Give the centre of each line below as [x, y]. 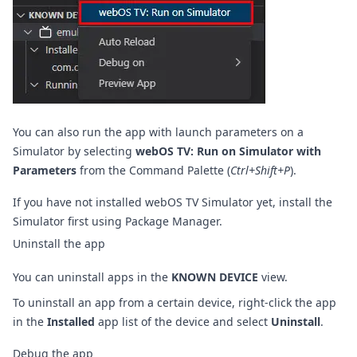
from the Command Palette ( [153, 171]
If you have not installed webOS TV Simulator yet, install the [173, 202]
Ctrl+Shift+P [260, 171]
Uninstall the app [59, 244]
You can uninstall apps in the [92, 277]
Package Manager [172, 222]
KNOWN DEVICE [215, 277]
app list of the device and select [183, 321]
